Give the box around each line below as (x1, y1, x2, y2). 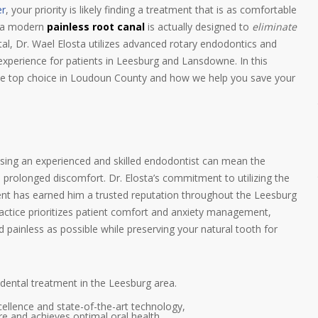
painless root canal (47, 20, 145, 33)
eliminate (252, 20, 297, 33)
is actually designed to (145, 20, 252, 33)
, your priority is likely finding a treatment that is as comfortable (6, 3, 297, 16)
